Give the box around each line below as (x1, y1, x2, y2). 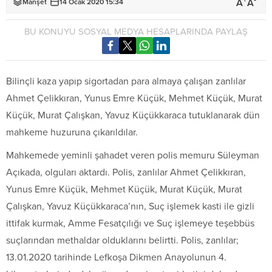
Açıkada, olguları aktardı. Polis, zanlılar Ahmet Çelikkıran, (6, 166, 246, 178)
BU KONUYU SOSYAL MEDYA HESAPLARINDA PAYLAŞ (24, 25, 248, 37)
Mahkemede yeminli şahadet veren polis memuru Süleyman (6, 149, 259, 161)
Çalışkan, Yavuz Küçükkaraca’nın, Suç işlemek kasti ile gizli (6, 200, 254, 212)
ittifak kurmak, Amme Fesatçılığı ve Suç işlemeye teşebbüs (6, 217, 254, 229)
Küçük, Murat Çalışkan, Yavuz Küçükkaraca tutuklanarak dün (6, 109, 260, 121)
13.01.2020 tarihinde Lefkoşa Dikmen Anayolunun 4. (6, 251, 226, 263)
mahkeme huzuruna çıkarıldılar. (6, 126, 138, 138)
